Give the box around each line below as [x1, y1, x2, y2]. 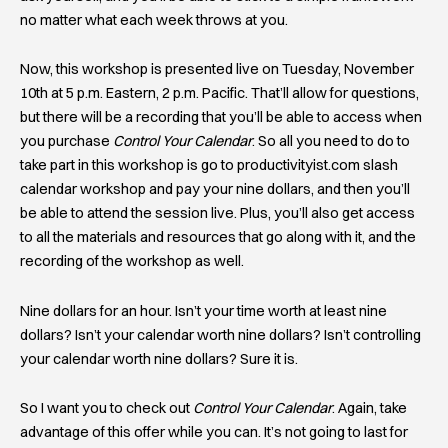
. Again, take [332, 399, 407, 418]
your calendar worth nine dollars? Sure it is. [20, 349, 298, 368]
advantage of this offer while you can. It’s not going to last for [20, 423, 408, 442]
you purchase [20, 132, 113, 151]
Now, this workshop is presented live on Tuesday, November [20, 60, 414, 79]
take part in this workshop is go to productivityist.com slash [20, 156, 398, 175]
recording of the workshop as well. [20, 252, 244, 271]
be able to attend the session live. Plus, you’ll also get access [20, 204, 415, 223]
